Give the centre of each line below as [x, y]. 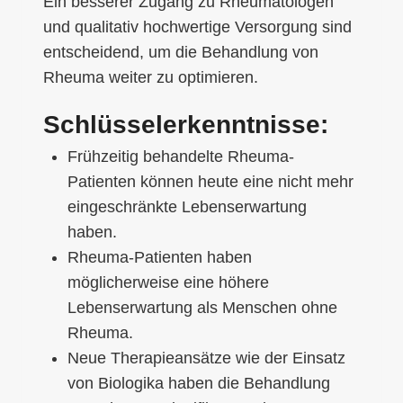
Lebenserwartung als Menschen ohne [202, 307]
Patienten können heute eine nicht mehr [210, 181]
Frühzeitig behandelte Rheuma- [181, 156]
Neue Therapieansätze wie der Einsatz [206, 358]
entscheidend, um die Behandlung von [181, 52]
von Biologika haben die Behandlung [199, 383]
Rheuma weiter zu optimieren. [151, 77]
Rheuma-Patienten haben [160, 257]
